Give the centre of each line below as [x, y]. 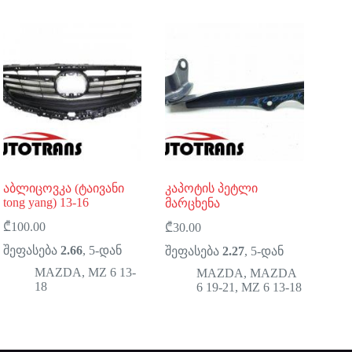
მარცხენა [193, 203]
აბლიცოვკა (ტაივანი [64, 188]
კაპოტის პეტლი [212, 188]
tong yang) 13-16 [46, 202]
